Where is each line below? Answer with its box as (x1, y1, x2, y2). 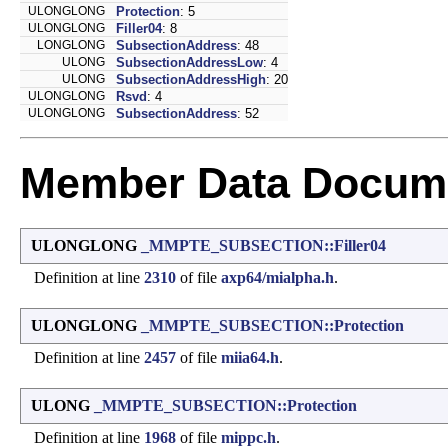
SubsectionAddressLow (116, 54, 263, 70)
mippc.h (221, 428, 276, 446)
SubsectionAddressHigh (116, 71, 266, 87)
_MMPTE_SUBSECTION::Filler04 (141, 236, 386, 254)
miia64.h (221, 348, 279, 366)
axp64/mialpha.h (221, 268, 334, 286)
